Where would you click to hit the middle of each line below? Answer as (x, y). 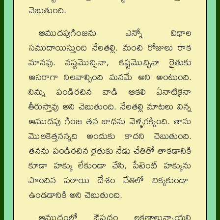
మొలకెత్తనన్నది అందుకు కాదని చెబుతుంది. (110, 136)
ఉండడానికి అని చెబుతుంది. (75, 195)
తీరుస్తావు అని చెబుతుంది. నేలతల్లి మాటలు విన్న (110, 106)
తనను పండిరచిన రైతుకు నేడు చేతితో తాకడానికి (110, 151)
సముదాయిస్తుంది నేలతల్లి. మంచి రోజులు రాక (110, 47)
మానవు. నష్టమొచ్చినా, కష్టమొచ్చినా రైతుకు (110, 62)
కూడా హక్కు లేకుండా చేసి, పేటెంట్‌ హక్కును (110, 165)
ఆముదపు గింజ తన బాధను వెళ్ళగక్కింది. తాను (110, 121)
